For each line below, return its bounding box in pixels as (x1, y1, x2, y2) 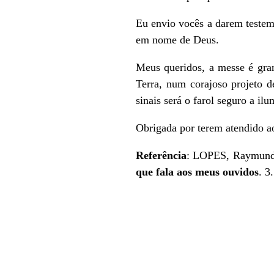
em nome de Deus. (136, 33, 219, 46)
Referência (136, 149, 187, 161)
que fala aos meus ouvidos (136, 165, 259, 178)
